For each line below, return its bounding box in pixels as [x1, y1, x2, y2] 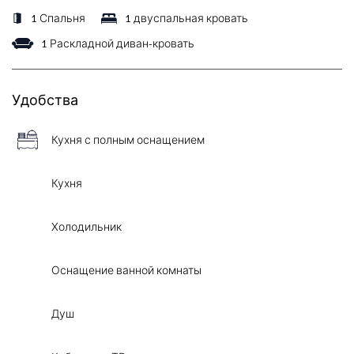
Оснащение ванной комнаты [51, 263, 201, 277]
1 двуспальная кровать [125, 12, 248, 25]
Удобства [12, 92, 78, 109]
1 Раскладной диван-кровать [41, 37, 194, 51]
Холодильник [51, 220, 122, 234]
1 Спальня [31, 12, 85, 25]
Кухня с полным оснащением [51, 133, 205, 147]
